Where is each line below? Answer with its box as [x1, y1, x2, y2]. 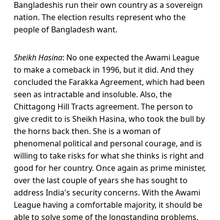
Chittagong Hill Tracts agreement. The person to [14, 101, 193, 112]
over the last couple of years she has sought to [14, 175, 188, 186]
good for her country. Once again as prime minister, [14, 163, 206, 174]
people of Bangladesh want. [14, 24, 117, 35]
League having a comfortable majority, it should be [14, 199, 202, 211]
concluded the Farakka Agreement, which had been [14, 77, 205, 88]
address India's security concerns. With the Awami [14, 187, 200, 198]
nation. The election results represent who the [14, 12, 186, 23]
